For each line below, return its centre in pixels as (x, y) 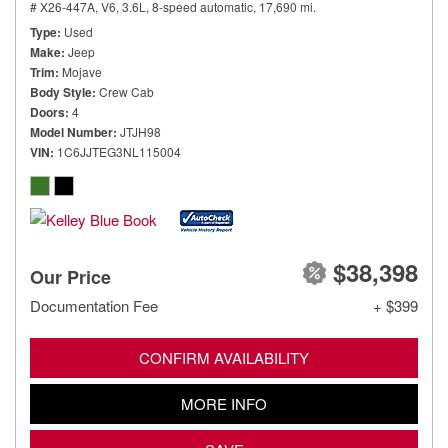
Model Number (71, 132)
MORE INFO (224, 403)
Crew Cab (126, 91)
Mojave (82, 71)
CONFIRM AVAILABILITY (224, 357)
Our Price (70, 277)
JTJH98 (140, 131)
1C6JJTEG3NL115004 (119, 151)
